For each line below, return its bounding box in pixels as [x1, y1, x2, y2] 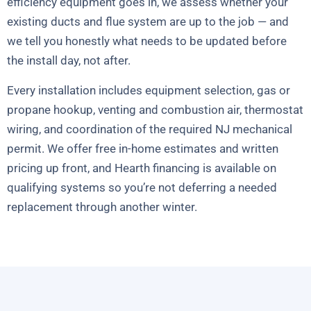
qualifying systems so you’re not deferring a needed [7, 180, 277, 194]
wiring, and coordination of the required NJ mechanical [7, 121, 292, 136]
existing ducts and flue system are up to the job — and [7, 15, 289, 29]
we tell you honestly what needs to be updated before [7, 34, 287, 49]
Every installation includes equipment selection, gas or [7, 83, 290, 97]
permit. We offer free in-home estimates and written [7, 141, 278, 155]
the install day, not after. [7, 53, 131, 68]
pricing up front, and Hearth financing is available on [7, 160, 276, 175]
